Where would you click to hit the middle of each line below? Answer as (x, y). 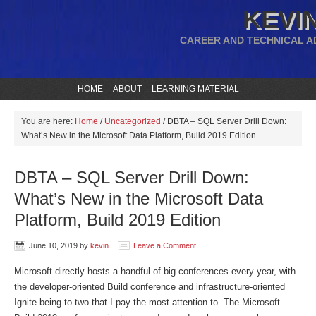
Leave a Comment (165, 245)
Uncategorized (133, 121)
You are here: (48, 121)
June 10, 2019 (53, 245)
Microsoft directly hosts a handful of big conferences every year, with (155, 271)
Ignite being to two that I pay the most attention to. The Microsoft (147, 302)
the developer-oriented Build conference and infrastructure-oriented (150, 287)
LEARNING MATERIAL (195, 89)
